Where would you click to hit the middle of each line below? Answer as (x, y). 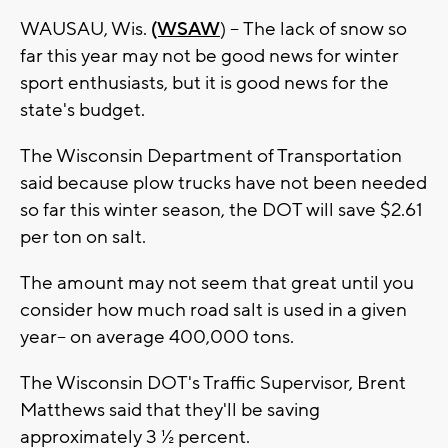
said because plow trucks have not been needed (223, 183)
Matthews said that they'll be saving (170, 410)
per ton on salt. (83, 237)
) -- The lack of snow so (313, 29)
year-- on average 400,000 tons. (157, 337)
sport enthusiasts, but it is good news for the (204, 83)
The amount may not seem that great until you (217, 283)
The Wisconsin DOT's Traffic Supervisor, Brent (213, 383)
